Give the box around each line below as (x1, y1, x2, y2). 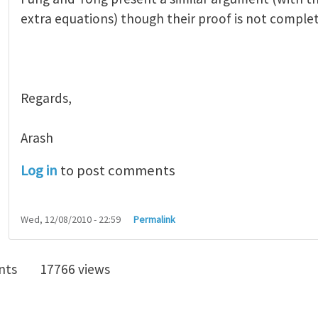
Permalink (133, 213, 176, 226)
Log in (21, 161, 57, 180)
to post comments (57, 161, 175, 180)
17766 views (40, 261, 110, 278)
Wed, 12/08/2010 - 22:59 (21, 213, 121, 226)
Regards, (21, 89, 72, 107)
